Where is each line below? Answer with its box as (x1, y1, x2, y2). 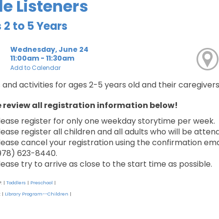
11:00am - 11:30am (10, 53, 74, 64)
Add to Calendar (10, 64, 61, 72)
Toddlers (6, 179, 26, 186)
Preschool (30, 179, 53, 186)
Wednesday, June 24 (10, 44, 88, 55)
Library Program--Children (4, 191, 68, 197)
